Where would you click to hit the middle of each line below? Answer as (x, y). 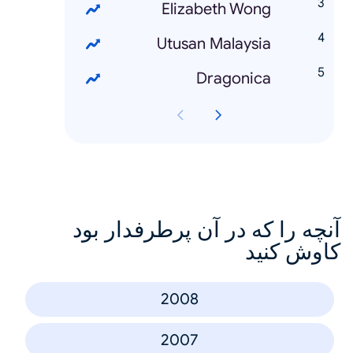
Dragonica (234, 78)
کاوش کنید (293, 251)
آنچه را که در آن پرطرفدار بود (206, 229)
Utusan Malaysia (214, 43)
